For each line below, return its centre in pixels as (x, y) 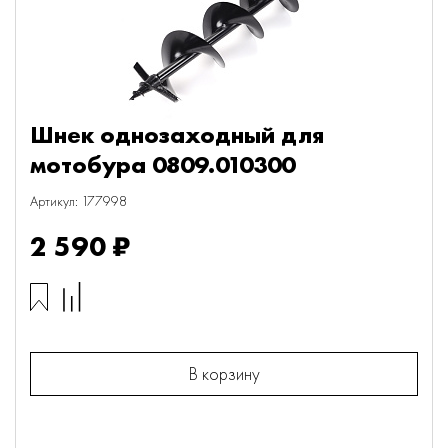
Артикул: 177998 (78, 201)
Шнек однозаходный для (177, 134)
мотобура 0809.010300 (162, 164)
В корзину (224, 373)
